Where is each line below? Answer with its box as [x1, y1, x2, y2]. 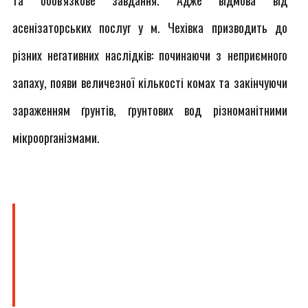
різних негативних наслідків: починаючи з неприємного [12, 46, 287, 64]
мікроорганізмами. [12, 129, 100, 146]
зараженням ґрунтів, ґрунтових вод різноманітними [12, 101, 287, 119]
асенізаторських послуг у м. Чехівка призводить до [12, 19, 287, 36]
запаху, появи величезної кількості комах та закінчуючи [12, 74, 287, 91]
